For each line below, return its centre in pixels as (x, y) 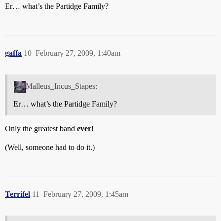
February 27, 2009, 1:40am (78, 53)
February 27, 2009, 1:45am (86, 194)
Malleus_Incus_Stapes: (61, 86)
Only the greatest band (41, 128)
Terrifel (18, 194)
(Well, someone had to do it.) (50, 147)
